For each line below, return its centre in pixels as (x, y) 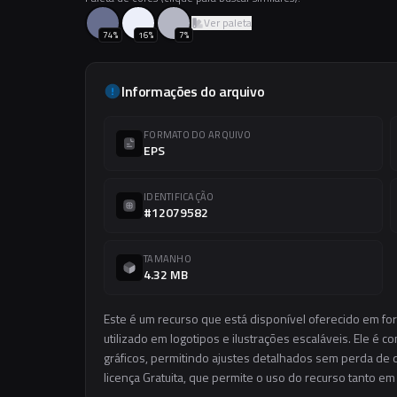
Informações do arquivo (193, 91)
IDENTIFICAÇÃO (179, 197)
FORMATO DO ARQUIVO (197, 135)
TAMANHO (167, 259)
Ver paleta (228, 23)
